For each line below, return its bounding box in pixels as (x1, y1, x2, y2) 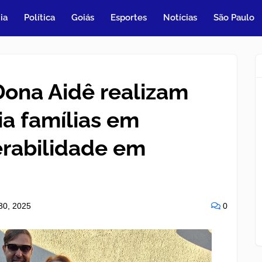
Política (24, 12, 56, 23)
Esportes (111, 12, 147, 23)
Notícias (163, 12, 198, 23)
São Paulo (213, 12, 255, 23)
